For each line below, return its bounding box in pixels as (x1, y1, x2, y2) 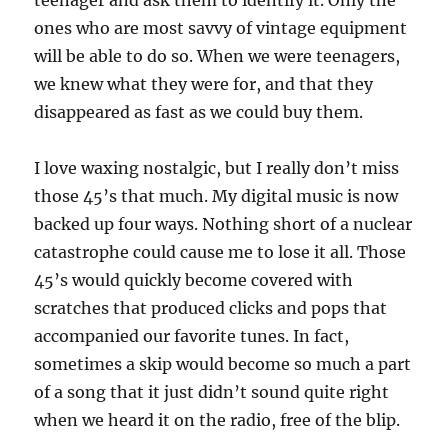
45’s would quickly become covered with (34, 270, 354, 290)
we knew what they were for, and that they (34, 74, 374, 94)
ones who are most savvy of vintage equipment (34, 18, 408, 38)
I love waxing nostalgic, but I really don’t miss (34, 158, 400, 178)
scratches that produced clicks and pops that (34, 298, 388, 318)
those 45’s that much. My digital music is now (34, 186, 399, 206)
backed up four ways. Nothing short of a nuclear (34, 214, 413, 234)
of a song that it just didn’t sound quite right (34, 382, 390, 402)
